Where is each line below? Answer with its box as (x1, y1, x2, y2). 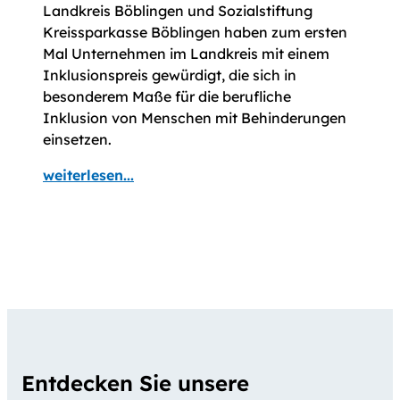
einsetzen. (43, 129, 112, 148)
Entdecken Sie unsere (21, 369, 249, 396)
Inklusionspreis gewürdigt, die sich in (43, 65, 296, 84)
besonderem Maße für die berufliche (43, 87, 291, 105)
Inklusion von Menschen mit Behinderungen (43, 108, 346, 127)
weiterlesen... (43, 165, 134, 184)
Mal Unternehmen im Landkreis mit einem (43, 44, 329, 62)
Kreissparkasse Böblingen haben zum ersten (43, 22, 347, 41)
